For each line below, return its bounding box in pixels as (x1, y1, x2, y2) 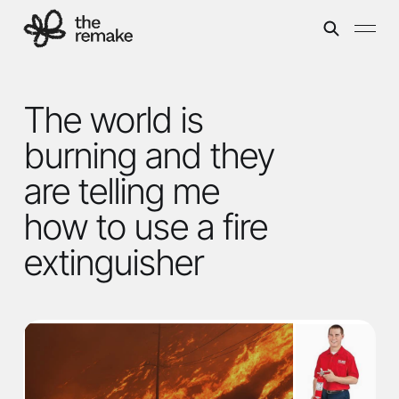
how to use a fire (22, 205, 267, 249)
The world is (22, 98, 203, 142)
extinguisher (22, 240, 203, 285)
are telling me (22, 169, 219, 214)
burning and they (22, 134, 274, 178)
